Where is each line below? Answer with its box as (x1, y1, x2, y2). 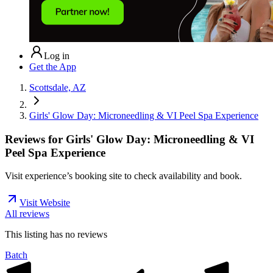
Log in (44, 50, 69, 61)
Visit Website (19, 197, 70, 208)
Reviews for (5, 132, 66, 146)
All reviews (5, 208, 49, 219)
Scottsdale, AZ (29, 82, 86, 93)
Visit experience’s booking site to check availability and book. (5, 171, 242, 182)
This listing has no (5, 229, 77, 240)
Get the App (29, 61, 76, 72)
